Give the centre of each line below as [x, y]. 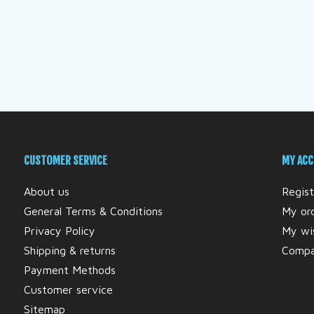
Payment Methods [69, 270]
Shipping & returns [69, 251]
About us [46, 192]
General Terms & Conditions [93, 211]
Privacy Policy [59, 231]
